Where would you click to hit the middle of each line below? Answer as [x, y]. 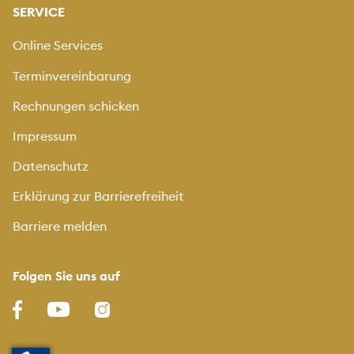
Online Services [58, 45]
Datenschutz [51, 166]
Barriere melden [60, 226]
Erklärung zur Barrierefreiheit [98, 196]
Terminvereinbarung [72, 75]
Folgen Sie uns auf [66, 275]
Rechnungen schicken [76, 105]
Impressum [45, 136]
